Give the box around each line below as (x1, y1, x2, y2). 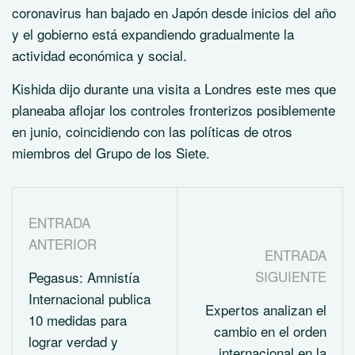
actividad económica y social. (12, 45, 187, 65)
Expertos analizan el (205, 299, 326, 319)
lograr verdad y (29, 331, 118, 351)
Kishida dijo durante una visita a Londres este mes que (12, 78, 336, 98)
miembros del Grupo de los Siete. (12, 143, 210, 162)
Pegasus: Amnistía (29, 267, 139, 287)
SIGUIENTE (255, 265, 326, 286)
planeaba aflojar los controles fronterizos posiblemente (12, 100, 335, 120)
